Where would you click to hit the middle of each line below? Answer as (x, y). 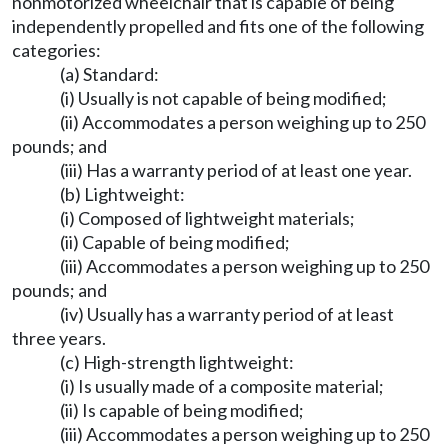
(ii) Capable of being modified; (175, 242)
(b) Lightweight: (122, 194)
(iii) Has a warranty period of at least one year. (236, 170)
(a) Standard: (109, 74)
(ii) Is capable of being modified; (182, 410)
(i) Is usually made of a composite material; (222, 386)
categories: (56, 50)
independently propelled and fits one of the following (218, 26)
